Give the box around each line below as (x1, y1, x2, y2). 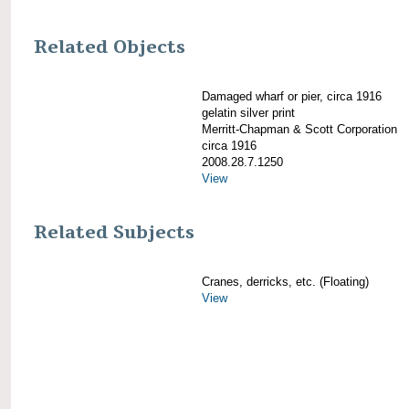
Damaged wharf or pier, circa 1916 (202, 89, 382, 103)
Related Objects (34, 35, 185, 59)
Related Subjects (34, 221, 194, 246)
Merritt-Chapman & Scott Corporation (202, 121, 397, 136)
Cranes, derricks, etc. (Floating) (202, 275, 369, 289)
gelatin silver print (202, 105, 295, 120)
